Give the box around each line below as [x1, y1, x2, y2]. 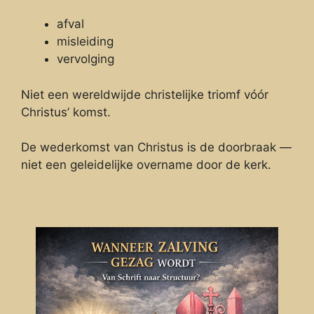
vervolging [57, 52, 114, 67]
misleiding [57, 34, 114, 49]
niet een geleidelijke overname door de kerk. [21, 158, 271, 172]
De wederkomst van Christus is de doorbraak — [21, 140, 292, 155]
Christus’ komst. [21, 104, 111, 119]
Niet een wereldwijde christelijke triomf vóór [21, 87, 268, 102]
